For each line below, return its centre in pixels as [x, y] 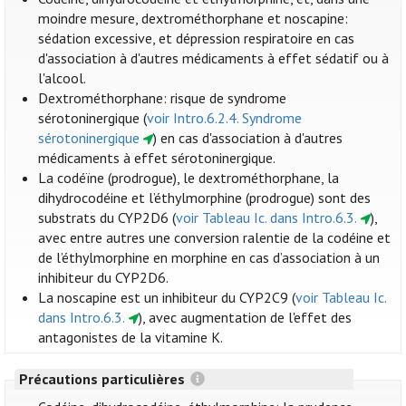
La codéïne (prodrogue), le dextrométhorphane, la [189, 178]
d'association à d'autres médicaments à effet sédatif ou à [214, 58]
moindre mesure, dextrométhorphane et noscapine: [193, 19]
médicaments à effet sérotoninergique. [157, 158]
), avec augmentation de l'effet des [245, 318]
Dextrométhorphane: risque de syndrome [163, 98]
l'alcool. [63, 78]
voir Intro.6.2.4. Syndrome [225, 118]
